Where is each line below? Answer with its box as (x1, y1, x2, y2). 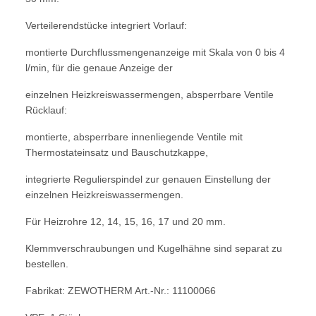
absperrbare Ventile (186, 88, 274, 100)
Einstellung (205, 173, 256, 185)
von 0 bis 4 (236, 46, 285, 58)
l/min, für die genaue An (25, 61, 131, 73)
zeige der (131, 61, 173, 73)
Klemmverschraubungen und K (25, 242, 164, 254)
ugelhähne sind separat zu (164, 242, 282, 254)
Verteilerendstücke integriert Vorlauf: (25, 19, 187, 31)
